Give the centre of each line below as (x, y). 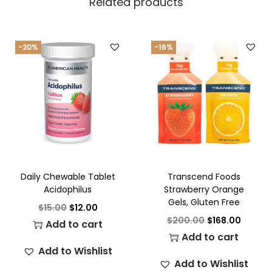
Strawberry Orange (204, 189)
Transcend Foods (204, 176)
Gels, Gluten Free (204, 202)
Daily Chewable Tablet (68, 176)
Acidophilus (68, 189)
